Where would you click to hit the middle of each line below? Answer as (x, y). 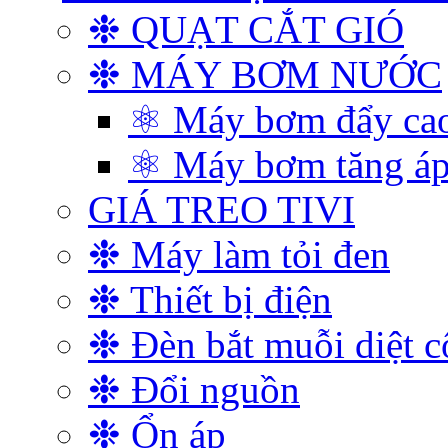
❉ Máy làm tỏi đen (239, 254)
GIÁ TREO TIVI (221, 209)
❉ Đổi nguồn (194, 389)
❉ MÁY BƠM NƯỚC (265, 74)
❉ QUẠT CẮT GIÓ (246, 29)
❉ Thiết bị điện (210, 299)
